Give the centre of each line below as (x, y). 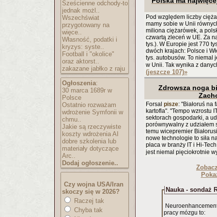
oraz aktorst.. (81, 61)
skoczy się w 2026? (91, 192)
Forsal (155, 104)
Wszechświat (81, 18)
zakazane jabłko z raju (93, 69)
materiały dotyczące (90, 148)
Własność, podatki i (90, 39)
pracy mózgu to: (185, 213)
